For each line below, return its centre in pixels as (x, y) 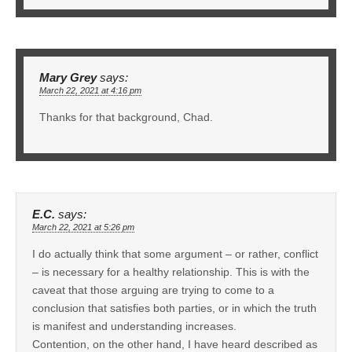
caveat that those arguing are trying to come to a (153, 290)
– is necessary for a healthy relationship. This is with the (171, 271)
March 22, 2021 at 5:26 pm (83, 227)
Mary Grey (68, 77)
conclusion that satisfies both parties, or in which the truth (174, 308)
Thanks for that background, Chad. (126, 117)
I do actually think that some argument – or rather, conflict (175, 253)
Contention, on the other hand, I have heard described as (175, 344)
